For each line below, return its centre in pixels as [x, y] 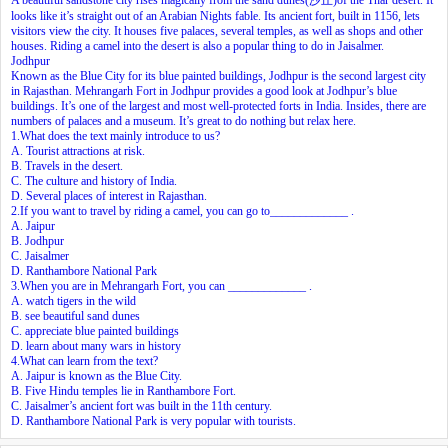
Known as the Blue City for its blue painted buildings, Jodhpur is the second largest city [218, 75]
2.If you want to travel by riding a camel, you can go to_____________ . [182, 210]
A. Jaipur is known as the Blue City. [96, 375]
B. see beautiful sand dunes [75, 315]
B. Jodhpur [37, 240]
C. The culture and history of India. [94, 180]
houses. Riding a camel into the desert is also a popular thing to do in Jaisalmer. [197, 45]
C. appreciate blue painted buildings [95, 330]
